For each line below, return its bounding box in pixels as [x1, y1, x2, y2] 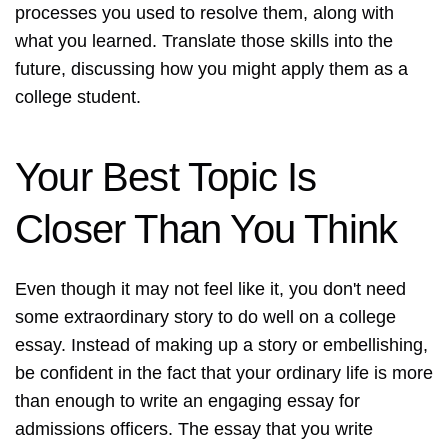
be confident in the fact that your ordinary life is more [15, 363, 433, 384]
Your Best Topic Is [15, 155, 317, 200]
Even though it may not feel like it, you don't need [15, 279, 406, 300]
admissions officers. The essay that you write [15, 419, 373, 440]
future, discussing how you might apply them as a [15, 59, 408, 80]
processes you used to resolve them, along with [15, 3, 394, 24]
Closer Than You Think [15, 207, 398, 252]
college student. [15, 87, 141, 108]
